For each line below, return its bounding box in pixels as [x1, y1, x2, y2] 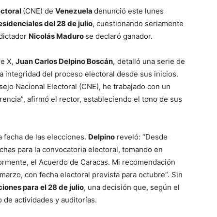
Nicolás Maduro [29, 31, 85, 41]
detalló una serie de [115, 57, 185, 66]
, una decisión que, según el [84, 183, 180, 192]
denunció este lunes [94, 6, 164, 16]
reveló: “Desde [115, 132, 168, 142]
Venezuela [55, 6, 94, 16]
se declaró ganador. [85, 31, 153, 41]
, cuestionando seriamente [93, 19, 184, 29]
